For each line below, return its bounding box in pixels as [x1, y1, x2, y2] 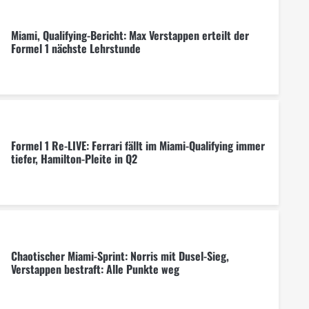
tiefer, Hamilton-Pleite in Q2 [10, 150, 137, 167]
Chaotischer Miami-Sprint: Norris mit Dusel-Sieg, [10, 247, 229, 264]
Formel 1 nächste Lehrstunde [10, 39, 141, 57]
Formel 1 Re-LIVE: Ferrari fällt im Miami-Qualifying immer [10, 137, 265, 154]
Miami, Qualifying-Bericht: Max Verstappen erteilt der [10, 26, 249, 43]
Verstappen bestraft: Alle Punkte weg [10, 260, 179, 277]
